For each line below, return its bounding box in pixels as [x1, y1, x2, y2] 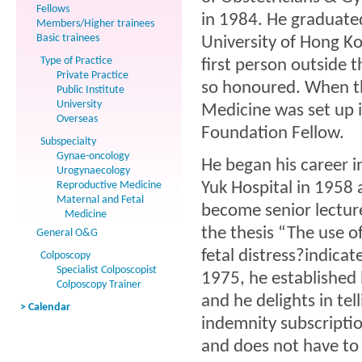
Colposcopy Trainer [57, 279, 141, 291]
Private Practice [57, 69, 128, 82]
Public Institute [57, 84, 124, 96]
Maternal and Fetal [57, 194, 144, 206]
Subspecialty [40, 136, 96, 148]
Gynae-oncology [57, 150, 129, 162]
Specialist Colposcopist [57, 264, 157, 276]
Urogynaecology [57, 165, 130, 177]
